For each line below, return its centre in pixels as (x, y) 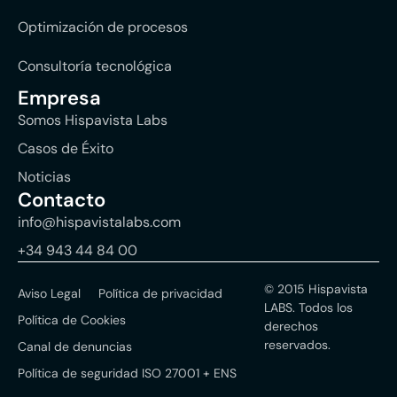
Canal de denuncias (75, 347)
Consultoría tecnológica (95, 66)
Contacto (62, 200)
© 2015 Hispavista (316, 289)
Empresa (59, 98)
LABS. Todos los (309, 308)
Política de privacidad (160, 294)
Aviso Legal (49, 294)
